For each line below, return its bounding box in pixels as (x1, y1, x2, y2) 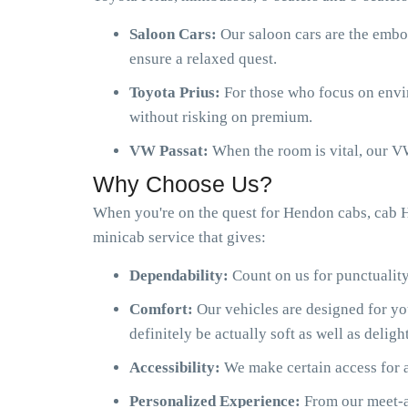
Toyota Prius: (129, 84, 224, 101)
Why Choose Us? (93, 171, 272, 197)
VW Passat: (129, 142, 212, 159)
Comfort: (129, 301, 197, 318)
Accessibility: (129, 359, 224, 376)
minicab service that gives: (93, 229, 266, 246)
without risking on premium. (129, 108, 312, 126)
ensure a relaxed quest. (129, 50, 277, 67)
